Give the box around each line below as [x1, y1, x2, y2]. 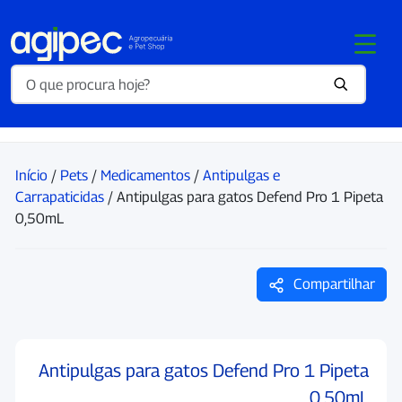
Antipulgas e [203, 167, 280, 184]
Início [15, 167, 48, 184]
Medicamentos [100, 167, 190, 184]
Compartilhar [290, 275, 375, 293]
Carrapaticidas [15, 188, 104, 205]
